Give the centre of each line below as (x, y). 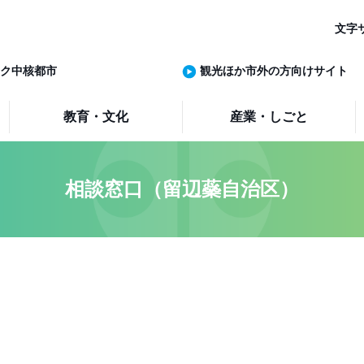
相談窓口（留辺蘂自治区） (182, 189)
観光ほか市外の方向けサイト (274, 71)
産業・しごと (269, 117)
